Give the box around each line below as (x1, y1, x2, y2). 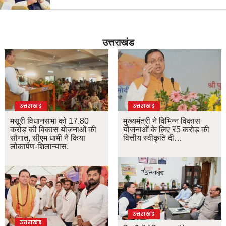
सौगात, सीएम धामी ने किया (10, 134, 86, 143)
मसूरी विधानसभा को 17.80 (10, 117, 89, 126)
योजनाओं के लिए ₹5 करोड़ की (123, 125, 210, 134)
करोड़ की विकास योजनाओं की (10, 125, 97, 134)
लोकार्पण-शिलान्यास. (10, 142, 69, 151)
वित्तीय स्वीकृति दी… (123, 134, 183, 143)
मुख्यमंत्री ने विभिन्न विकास (123, 117, 201, 126)
